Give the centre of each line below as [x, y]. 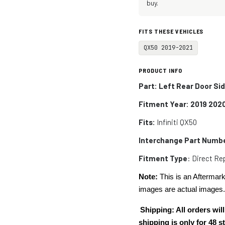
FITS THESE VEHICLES [171, 31]
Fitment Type [163, 158]
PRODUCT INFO [160, 70]
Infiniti [168, 122]
